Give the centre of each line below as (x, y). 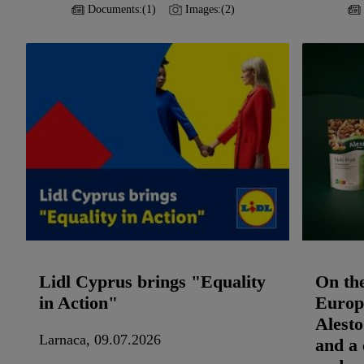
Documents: (115, 9)
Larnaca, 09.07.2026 (100, 340)
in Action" (78, 303)
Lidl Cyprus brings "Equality (152, 282)
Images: (203, 9)
